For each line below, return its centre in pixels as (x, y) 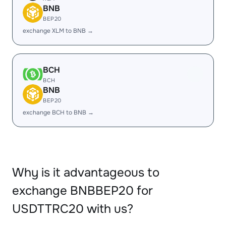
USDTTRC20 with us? (73, 209)
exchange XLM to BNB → (58, 31)
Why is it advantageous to (86, 173)
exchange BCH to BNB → (58, 112)
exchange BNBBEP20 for (82, 191)
